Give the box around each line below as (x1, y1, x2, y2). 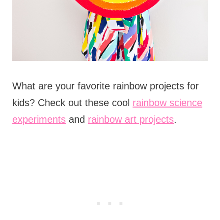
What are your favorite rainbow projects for (12, 80, 199, 91)
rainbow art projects (87, 113, 174, 125)
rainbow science (132, 97, 202, 108)
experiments (12, 113, 66, 125)
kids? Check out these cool (12, 97, 133, 108)
